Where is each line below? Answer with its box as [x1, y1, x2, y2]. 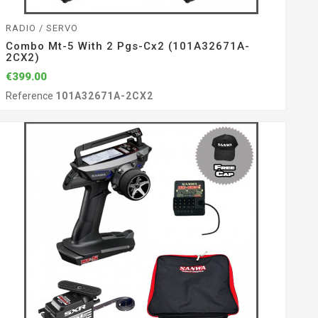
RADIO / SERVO [5, 22, 78, 33]
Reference [5, 90, 55, 102]
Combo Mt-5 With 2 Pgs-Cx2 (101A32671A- [5, 39, 250, 53]
